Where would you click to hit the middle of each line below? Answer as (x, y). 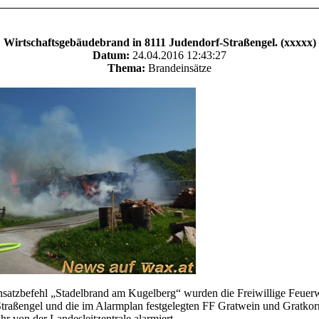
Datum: (111, 55)
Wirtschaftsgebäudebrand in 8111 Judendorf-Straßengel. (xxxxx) (159, 42)
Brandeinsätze (178, 68)
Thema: (126, 68)
